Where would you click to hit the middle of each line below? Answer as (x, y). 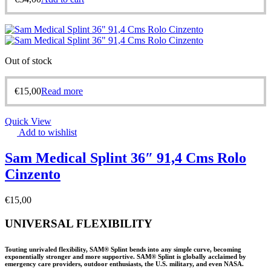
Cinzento (33, 174)
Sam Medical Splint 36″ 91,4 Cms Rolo (126, 158)
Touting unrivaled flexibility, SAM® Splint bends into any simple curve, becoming (123, 249)
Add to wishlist (48, 132)
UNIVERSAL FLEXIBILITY (79, 223)
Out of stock (28, 61)
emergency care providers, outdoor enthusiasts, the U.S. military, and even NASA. (124, 263)
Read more (62, 91)
